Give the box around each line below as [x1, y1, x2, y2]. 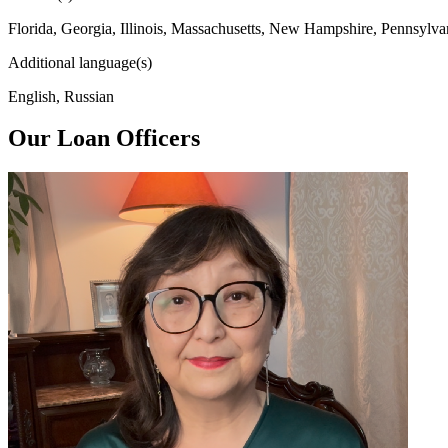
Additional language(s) [8, 53, 152, 71]
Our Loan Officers [8, 125, 200, 152]
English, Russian [8, 87, 114, 105]
